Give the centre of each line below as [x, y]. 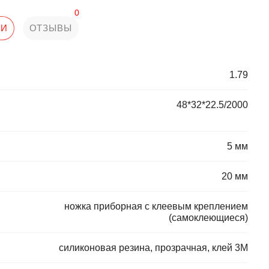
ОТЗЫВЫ [50, 28]
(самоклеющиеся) [208, 218]
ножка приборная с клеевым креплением [156, 206]
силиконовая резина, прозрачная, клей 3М [153, 248]
